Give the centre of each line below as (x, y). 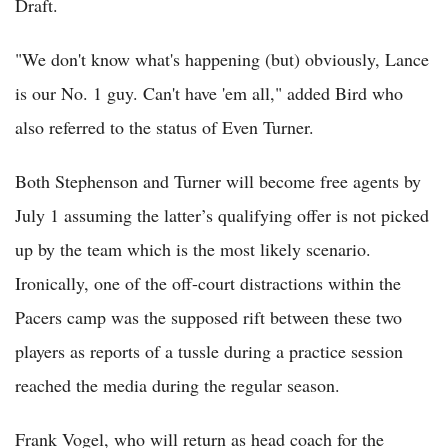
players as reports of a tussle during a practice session (209, 350)
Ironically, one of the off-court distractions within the (208, 282)
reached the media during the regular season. (177, 384)
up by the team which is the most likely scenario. (193, 248)
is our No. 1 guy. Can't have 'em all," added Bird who (209, 92)
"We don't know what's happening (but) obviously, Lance (222, 58)
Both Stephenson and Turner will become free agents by (218, 180)
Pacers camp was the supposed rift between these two (208, 316)
